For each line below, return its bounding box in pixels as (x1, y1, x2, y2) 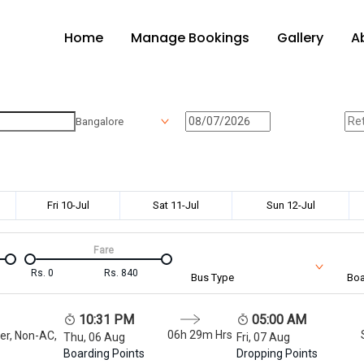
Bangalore (75, 115, 123, 128)
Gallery (277, 28, 323, 47)
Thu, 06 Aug (63, 330, 125, 344)
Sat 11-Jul (153, 198, 199, 211)
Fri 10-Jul (46, 198, 89, 211)
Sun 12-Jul (266, 198, 315, 211)
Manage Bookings (131, 28, 249, 47)
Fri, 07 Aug (236, 330, 291, 344)
